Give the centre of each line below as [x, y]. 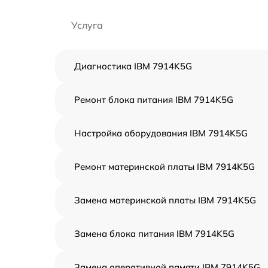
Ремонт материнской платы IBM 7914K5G [165, 166]
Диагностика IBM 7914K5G [133, 66]
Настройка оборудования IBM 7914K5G [161, 133]
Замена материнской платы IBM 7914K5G [165, 200]
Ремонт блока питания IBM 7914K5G [154, 99]
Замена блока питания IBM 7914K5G [154, 233]
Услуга [87, 25]
